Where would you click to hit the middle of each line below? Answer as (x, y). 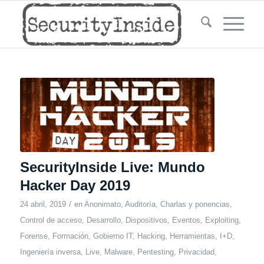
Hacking (151, 236)
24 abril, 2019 (43, 204)
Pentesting (155, 252)
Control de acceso (51, 220)
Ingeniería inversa (50, 252)
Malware (118, 252)
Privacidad (196, 252)
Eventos (186, 220)
